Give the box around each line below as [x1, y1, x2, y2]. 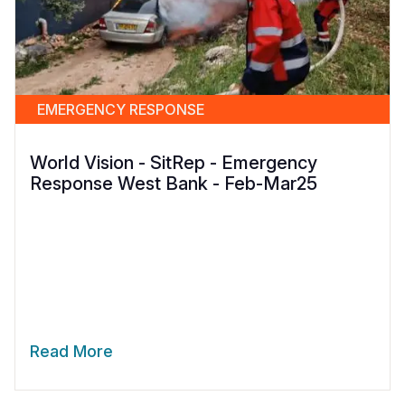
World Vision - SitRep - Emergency [30, 151, 317, 174]
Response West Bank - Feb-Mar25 [30, 172, 317, 194]
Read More [30, 341, 113, 361]
